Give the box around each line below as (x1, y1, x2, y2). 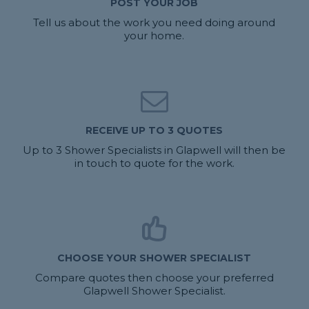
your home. (124, 29, 185, 43)
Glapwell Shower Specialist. (83, 284, 226, 298)
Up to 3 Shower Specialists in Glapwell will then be (23, 143, 286, 157)
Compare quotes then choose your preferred (34, 271, 274, 285)
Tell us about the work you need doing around (33, 16, 276, 30)
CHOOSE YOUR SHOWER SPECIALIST (57, 252, 252, 265)
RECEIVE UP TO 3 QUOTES (86, 124, 223, 137)
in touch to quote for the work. (74, 157, 235, 170)
